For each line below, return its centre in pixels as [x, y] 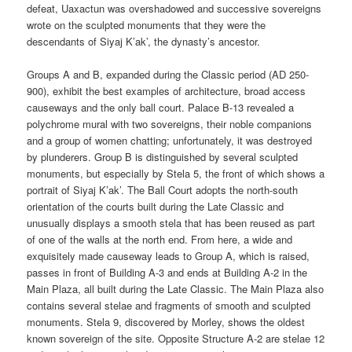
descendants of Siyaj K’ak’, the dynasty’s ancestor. [144, 41]
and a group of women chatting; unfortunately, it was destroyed [170, 140]
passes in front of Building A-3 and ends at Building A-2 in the [167, 272]
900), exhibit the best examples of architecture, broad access [167, 90]
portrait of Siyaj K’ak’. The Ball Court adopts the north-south [163, 189]
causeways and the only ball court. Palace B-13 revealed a [161, 107]
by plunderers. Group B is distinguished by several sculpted [163, 156]
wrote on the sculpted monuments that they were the [147, 24]
